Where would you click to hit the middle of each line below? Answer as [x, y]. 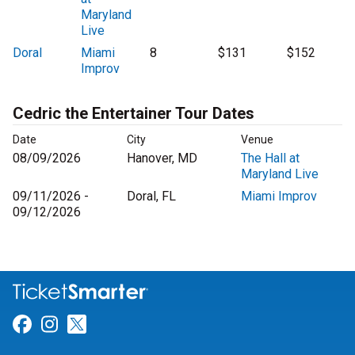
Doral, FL [151, 197]
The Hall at [270, 158]
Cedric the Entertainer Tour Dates [134, 114]
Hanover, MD [162, 158]
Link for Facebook [107, 324]
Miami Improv [279, 197]
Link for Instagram [136, 324]
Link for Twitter [151, 324]
